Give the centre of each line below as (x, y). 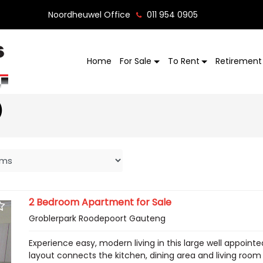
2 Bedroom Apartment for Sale (100, 202)
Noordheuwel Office (89, 15)
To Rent (183, 61)
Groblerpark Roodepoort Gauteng (97, 218)
